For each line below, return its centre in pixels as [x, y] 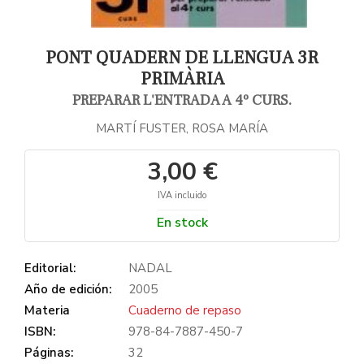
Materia [47, 310]
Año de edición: [68, 289]
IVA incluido [182, 195]
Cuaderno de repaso [185, 310]
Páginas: [49, 352]
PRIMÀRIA [182, 79]
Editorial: [50, 268]
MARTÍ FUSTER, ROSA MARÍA [182, 128]
